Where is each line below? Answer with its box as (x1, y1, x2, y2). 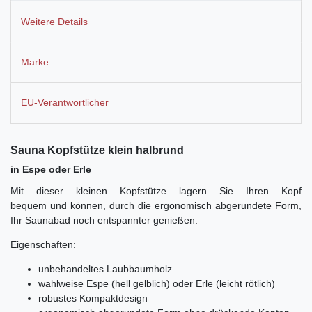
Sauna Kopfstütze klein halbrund (10, 143, 184, 156)
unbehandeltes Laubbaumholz (38, 263, 172, 274)
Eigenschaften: (10, 238, 76, 250)
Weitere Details (21, 15, 88, 27)
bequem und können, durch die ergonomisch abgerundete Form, (10, 199, 302, 211)
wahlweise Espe (38, 277, 111, 289)
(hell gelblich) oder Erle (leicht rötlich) (111, 277, 275, 289)
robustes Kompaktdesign (38, 292, 148, 304)
